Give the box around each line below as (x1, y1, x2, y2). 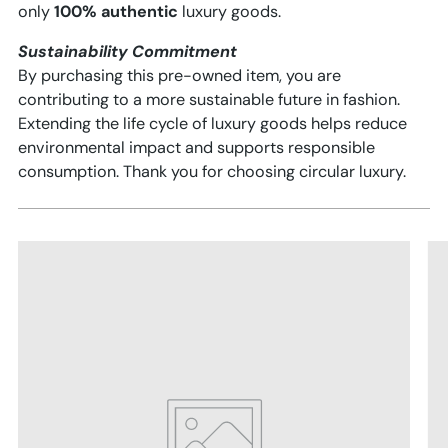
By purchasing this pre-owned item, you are (18, 65, 341, 87)
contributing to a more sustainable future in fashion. (18, 89, 400, 111)
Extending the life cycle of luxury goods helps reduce (18, 113, 407, 135)
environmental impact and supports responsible (18, 137, 375, 159)
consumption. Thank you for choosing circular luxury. (18, 161, 406, 183)
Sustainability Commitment (18, 41, 237, 63)
